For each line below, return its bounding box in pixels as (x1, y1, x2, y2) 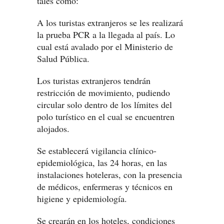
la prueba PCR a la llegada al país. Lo (37, 28, 175, 40)
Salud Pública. (37, 52, 89, 64)
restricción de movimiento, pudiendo (37, 86, 170, 98)
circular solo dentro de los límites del (37, 98, 172, 110)
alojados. (37, 122, 69, 134)
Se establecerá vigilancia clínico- (37, 144, 156, 156)
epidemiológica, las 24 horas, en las (37, 156, 167, 168)
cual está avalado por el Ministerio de (37, 40, 173, 52)
